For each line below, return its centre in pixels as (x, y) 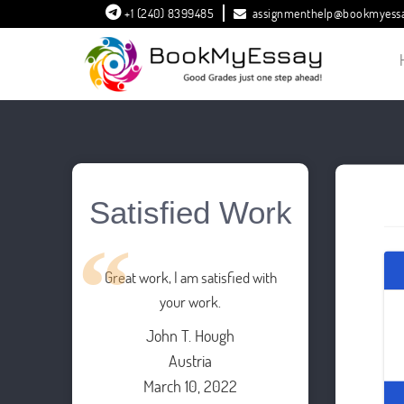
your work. (190, 302)
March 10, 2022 (190, 386)
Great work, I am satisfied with (190, 277)
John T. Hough (190, 335)
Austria (190, 361)
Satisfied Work (190, 212)
